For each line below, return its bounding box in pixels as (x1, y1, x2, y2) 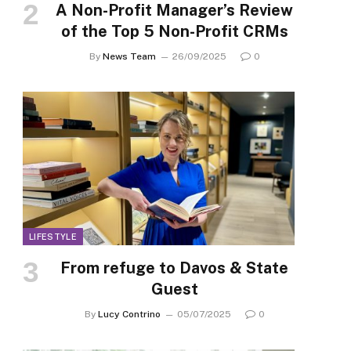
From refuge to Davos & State (60, 258, 288, 277)
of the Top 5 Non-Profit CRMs (60, 22, 288, 42)
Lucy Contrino (97, 308, 161, 320)
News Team (102, 51, 156, 63)
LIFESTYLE (29, 231, 77, 241)
